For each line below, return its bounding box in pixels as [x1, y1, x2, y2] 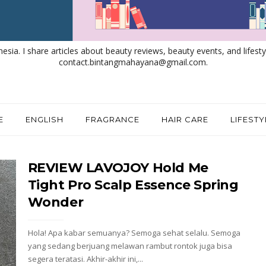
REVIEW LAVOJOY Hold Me [27, 160, 208, 176]
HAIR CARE [161, 115, 208, 124]
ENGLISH [25, 115, 64, 124]
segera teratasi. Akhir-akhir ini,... [27, 254, 143, 264]
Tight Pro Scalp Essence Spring [27, 177, 239, 193]
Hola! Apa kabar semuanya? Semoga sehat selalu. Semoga [27, 227, 240, 238]
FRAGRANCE [85, 115, 140, 124]
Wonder [27, 194, 84, 210]
